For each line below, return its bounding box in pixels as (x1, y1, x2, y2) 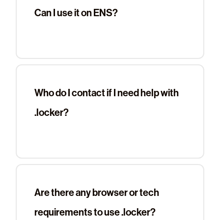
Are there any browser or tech (34, 187, 159, 198)
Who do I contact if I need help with (34, 87, 179, 99)
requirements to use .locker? (34, 206, 156, 218)
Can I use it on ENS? (34, 7, 118, 19)
